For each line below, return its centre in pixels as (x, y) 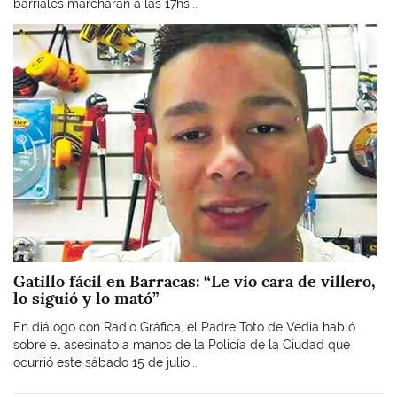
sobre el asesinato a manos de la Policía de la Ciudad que (182, 344)
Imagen (34, 31)
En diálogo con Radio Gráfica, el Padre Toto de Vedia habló (184, 327)
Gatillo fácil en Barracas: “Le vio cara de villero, (195, 281)
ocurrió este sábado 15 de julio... (105, 362)
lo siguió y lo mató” (86, 298)
